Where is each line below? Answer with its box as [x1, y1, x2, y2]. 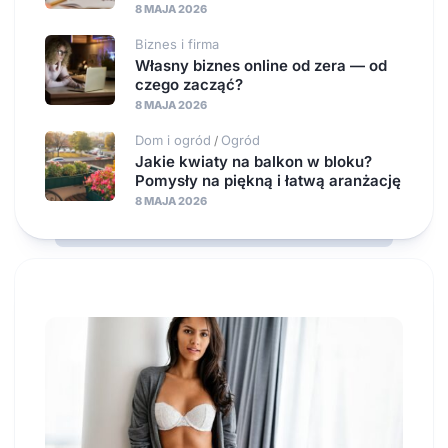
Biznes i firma [135, 35, 219, 52]
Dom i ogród [135, 131, 211, 148]
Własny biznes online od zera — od [135, 55, 387, 75]
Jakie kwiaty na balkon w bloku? [135, 151, 372, 171]
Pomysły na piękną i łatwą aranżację [135, 170, 401, 190]
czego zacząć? [135, 74, 243, 94]
